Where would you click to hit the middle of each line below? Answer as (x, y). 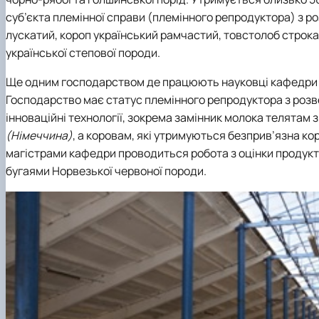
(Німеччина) (39, 135)
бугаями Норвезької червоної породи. (106, 171)
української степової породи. (83, 53)
